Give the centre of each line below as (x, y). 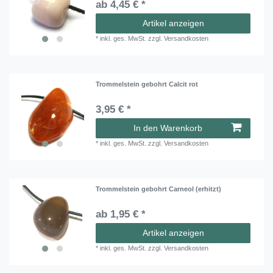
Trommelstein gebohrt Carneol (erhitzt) (159, 189)
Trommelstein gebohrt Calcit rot (147, 84)
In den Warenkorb (168, 128)
